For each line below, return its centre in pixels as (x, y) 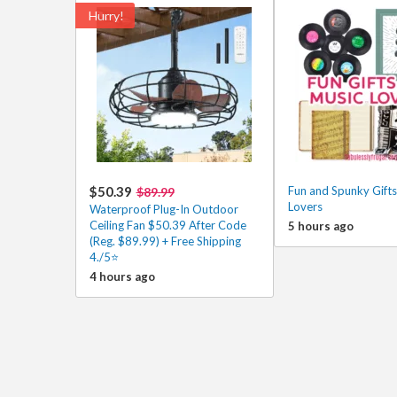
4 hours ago (122, 276)
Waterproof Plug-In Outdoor (163, 209)
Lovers (305, 206)
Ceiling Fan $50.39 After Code (167, 225)
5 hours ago (320, 226)
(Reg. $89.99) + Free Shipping (165, 241)
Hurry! (106, 16)
